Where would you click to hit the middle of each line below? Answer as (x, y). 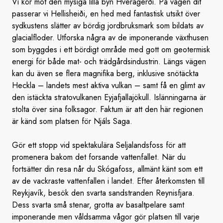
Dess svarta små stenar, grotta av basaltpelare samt (98, 205)
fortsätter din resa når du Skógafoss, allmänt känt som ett (107, 169)
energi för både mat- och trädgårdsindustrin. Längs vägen (109, 61)
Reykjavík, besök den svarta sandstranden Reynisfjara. (103, 193)
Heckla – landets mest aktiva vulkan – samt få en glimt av (109, 85)
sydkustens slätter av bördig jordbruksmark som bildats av (108, 26)
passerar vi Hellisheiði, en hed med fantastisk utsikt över (106, 14)
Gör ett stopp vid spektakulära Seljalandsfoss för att (99, 145)
